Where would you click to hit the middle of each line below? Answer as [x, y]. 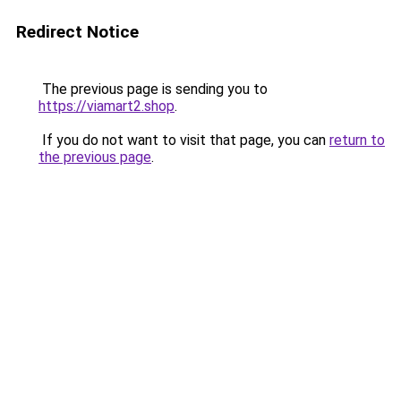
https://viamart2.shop [107, 106]
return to [357, 140]
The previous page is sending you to [153, 89]
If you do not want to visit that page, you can [184, 140]
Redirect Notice [77, 32]
